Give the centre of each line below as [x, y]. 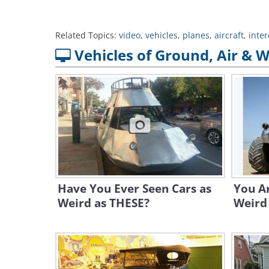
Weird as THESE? [104, 203]
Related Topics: [86, 35]
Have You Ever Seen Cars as [134, 189]
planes [196, 35]
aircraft [229, 35]
